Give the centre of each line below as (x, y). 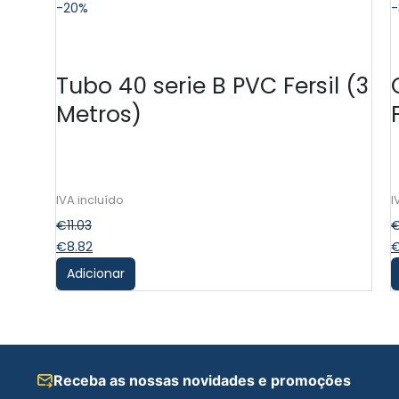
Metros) (99, 115)
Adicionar (96, 274)
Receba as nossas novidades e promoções (202, 381)
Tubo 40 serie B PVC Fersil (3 (212, 86)
